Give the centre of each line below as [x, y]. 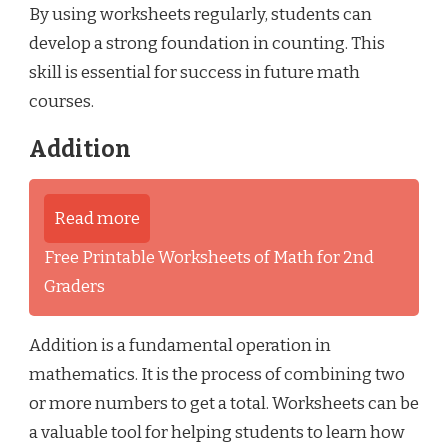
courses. [61, 101]
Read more [97, 218]
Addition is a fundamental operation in [180, 345]
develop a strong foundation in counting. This [207, 43]
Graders [74, 286]
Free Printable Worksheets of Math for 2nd [209, 257]
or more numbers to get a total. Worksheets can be [224, 403]
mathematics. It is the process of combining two [217, 374]
